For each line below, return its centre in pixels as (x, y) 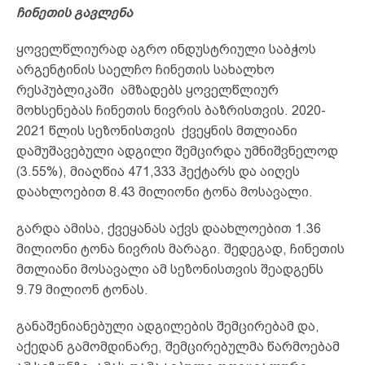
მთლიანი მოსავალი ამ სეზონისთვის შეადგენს (170, 269)
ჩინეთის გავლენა (75, 12)
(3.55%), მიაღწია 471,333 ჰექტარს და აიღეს (158, 171)
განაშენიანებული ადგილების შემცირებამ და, (168, 326)
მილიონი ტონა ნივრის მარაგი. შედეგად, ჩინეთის (180, 248)
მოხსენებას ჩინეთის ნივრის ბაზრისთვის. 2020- (171, 110)
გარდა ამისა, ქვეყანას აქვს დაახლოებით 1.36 (169, 228)
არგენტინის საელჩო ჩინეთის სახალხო (145, 69)
